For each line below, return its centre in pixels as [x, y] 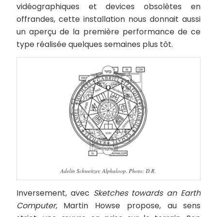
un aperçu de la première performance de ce [108, 31]
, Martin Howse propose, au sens [128, 205]
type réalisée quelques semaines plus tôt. [94, 44]
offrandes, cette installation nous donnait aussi [108, 19]
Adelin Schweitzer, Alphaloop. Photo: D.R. [108, 170]
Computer [36, 205]
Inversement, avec [55, 193]
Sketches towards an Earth [147, 193]
